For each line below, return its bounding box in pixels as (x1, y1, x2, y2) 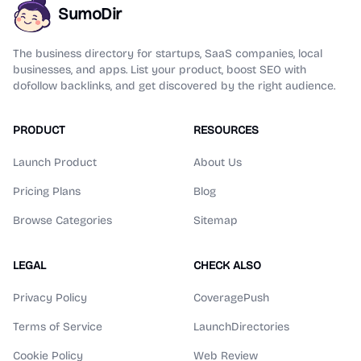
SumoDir (58, 4, 122, 23)
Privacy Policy (13, 291, 87, 305)
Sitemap (193, 214, 238, 227)
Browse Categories (13, 214, 112, 227)
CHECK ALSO (193, 259, 261, 272)
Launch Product (13, 156, 97, 169)
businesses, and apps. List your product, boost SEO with (13, 63, 306, 77)
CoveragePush (193, 291, 269, 305)
